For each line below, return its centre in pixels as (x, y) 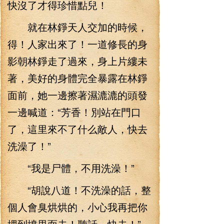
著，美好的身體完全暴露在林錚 (77, 78)
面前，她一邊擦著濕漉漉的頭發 (77, 95)
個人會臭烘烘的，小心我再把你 (77, 207)
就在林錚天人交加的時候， (77, 27)
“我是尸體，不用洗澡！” (71, 168)
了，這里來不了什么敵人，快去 (77, 129)
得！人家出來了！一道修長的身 (77, 44)
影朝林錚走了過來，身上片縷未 (77, 61)
